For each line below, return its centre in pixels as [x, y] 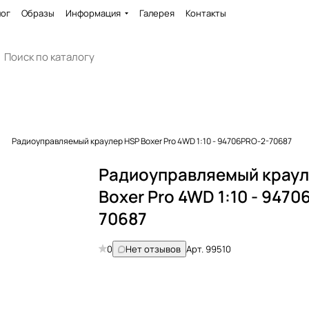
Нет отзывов [153, 249]
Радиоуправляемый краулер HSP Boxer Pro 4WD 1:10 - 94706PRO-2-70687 [152, 141]
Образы [38, 13]
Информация [93, 13]
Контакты [206, 13]
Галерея [157, 13]
